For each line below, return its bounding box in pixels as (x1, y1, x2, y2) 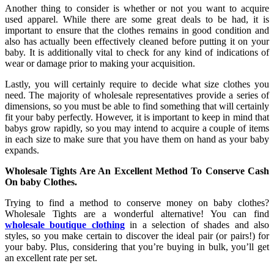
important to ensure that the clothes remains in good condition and (5, 24, 269, 35)
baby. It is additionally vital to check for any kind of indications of (5, 46, 269, 57)
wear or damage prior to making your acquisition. (5, 57, 195, 68)
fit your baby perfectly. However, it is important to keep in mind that (5, 111, 269, 122)
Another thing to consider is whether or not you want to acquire (5, 2, 269, 13)
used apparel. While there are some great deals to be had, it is (5, 13, 269, 24)
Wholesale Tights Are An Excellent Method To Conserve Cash (5, 165, 269, 176)
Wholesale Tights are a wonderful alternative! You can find (5, 208, 269, 219)
